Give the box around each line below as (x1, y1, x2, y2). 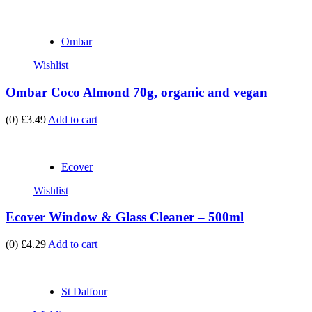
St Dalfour (61, 286, 107, 298)
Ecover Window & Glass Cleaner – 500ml (6, 210, 244, 225)
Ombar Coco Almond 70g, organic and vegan (6, 84, 267, 100)
